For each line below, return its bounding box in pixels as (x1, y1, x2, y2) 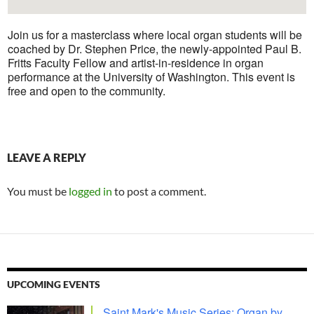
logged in (69, 184, 112, 198)
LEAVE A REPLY (7, 151, 86, 165)
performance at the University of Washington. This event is (8, 69, 296, 86)
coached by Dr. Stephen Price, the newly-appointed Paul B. (8, 41, 302, 57)
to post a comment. (112, 184, 206, 198)
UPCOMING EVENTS (7, 278, 100, 291)
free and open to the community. (8, 83, 166, 100)
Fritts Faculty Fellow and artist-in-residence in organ (8, 55, 264, 71)
